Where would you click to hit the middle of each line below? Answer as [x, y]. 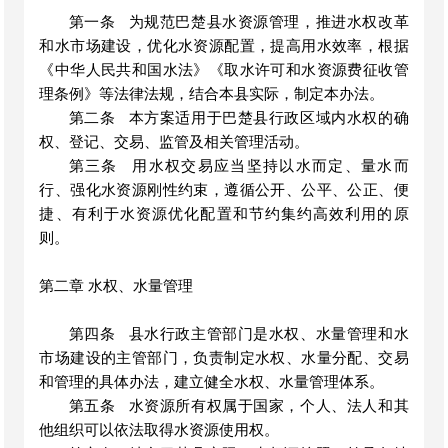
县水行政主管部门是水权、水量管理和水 [268, 334]
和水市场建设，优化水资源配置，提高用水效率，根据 [224, 46]
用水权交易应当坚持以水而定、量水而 [270, 166]
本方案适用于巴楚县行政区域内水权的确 [268, 118]
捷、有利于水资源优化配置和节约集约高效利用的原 [224, 214]
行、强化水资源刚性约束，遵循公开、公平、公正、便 [224, 190]
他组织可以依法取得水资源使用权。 [159, 430]
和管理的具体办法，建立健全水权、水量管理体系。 [212, 382]
